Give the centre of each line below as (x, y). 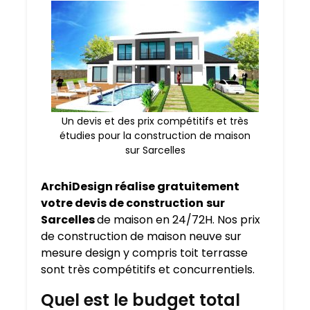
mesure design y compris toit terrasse (144, 253)
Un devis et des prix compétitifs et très (155, 121)
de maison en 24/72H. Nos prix (179, 220)
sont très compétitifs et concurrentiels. (148, 270)
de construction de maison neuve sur (141, 237)
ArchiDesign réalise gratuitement (140, 187)
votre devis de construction (122, 203)
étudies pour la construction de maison (155, 136)
